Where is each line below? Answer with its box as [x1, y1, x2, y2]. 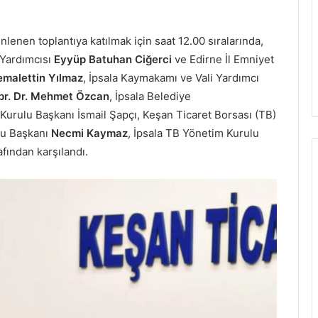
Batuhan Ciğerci [89, 53, 172, 66]
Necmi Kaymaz [51, 126, 128, 140]
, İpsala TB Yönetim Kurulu [128, 126, 259, 140]
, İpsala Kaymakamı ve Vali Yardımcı [83, 71, 259, 84]
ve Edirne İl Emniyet [172, 53, 274, 66]
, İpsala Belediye [109, 89, 191, 103]
